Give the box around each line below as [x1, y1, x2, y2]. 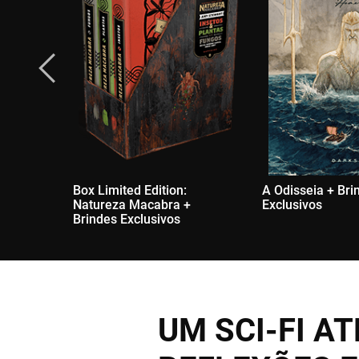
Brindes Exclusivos [73, 212, 180, 227]
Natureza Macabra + [73, 197, 191, 212]
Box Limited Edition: [73, 183, 187, 198]
